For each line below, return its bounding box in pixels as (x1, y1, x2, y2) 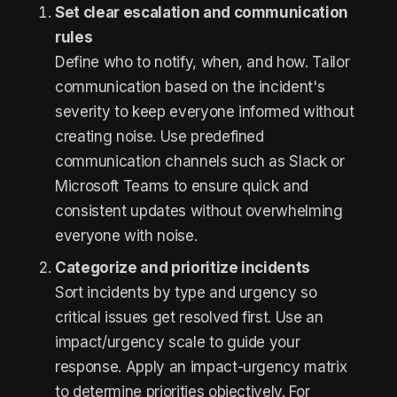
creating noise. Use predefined (55, 128, 264, 145)
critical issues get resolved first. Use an (55, 308, 323, 326)
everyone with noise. (55, 227, 198, 245)
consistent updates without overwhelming (55, 202, 343, 220)
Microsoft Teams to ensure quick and (55, 177, 309, 195)
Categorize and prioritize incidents (55, 259, 311, 276)
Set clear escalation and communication (55, 4, 349, 21)
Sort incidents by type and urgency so (55, 284, 317, 301)
